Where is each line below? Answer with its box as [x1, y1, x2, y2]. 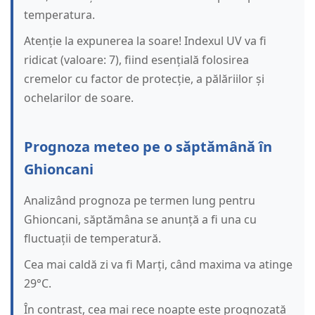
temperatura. [24, 7, 95, 23]
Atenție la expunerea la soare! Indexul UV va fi [24, 33, 266, 49]
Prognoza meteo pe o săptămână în [24, 137, 272, 157]
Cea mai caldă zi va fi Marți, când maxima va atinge [24, 257, 292, 273]
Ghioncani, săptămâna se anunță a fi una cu [24, 212, 257, 228]
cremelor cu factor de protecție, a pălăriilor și [24, 71, 264, 87]
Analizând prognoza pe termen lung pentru [24, 193, 255, 209]
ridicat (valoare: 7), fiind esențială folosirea [24, 52, 249, 68]
